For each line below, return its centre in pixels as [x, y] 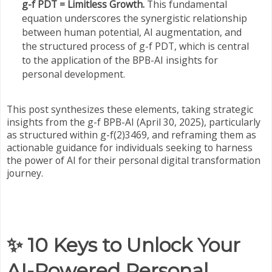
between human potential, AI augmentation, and [131, 32]
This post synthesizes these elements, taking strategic [130, 109]
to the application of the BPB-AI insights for [120, 60]
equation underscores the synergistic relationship [134, 19]
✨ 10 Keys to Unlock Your [124, 245]
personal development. [73, 74]
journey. [25, 173]
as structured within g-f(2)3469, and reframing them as [131, 135]
